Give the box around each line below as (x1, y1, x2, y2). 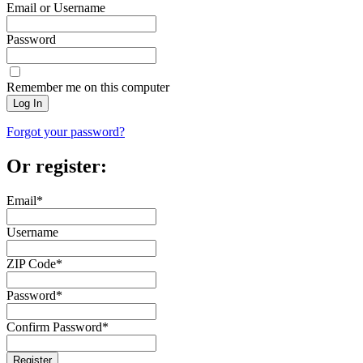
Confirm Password (6, 320, 102, 335)
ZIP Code (6, 257, 56, 271)
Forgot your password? (6, 125, 125, 139)
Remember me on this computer (6, 80, 169, 95)
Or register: (6, 156, 107, 177)
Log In (13, 97, 42, 110)
